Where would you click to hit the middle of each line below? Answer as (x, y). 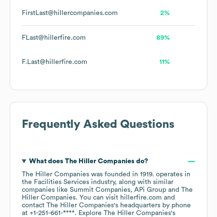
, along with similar (144, 182)
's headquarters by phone (152, 206)
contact (34, 206)
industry (102, 182)
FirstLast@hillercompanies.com (70, 13)
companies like (46, 190)
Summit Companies (100, 190)
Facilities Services (62, 182)
